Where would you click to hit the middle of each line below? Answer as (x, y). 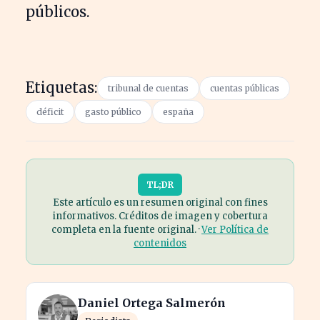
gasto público (113, 111)
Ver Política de (235, 229)
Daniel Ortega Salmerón (152, 302)
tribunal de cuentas (148, 88)
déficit (50, 111)
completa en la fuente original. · (126, 229)
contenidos (160, 243)
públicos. (57, 11)
